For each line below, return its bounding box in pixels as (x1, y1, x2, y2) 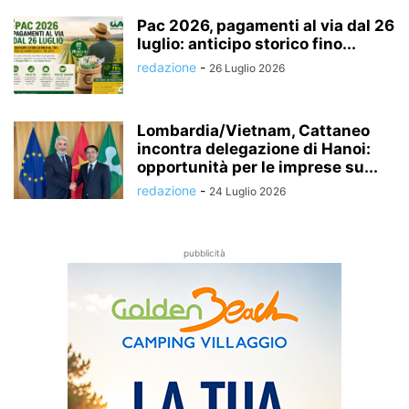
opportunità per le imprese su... (137, 157, 378, 176)
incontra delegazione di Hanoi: (137, 139, 371, 158)
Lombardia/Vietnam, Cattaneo (137, 121, 370, 140)
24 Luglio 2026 (209, 184, 286, 198)
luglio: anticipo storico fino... (137, 34, 356, 53)
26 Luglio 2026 (209, 60, 285, 75)
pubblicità (184, 246, 225, 258)
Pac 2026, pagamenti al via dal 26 (137, 16, 394, 35)
